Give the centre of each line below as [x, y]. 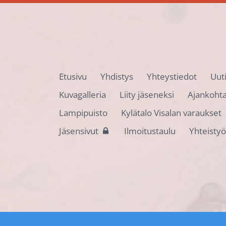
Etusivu [73, 76]
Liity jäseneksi [147, 94]
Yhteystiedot [172, 76]
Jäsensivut [78, 131]
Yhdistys [117, 76]
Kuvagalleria [82, 94]
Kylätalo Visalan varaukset [171, 112]
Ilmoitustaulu [150, 131]
